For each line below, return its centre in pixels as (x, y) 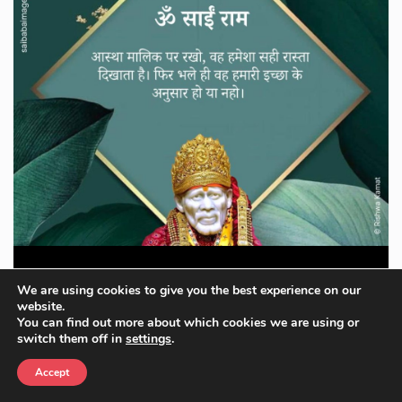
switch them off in (71, 339)
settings (149, 339)
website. (41, 306)
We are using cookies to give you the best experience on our (189, 290)
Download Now (194, 322)
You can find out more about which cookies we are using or (188, 323)
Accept (52, 372)
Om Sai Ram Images (201, 279)
